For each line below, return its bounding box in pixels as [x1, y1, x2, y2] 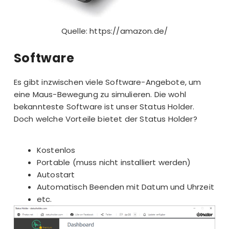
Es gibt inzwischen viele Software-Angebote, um [13, 76, 201, 87]
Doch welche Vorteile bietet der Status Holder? [13, 113, 197, 124]
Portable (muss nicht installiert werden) [37, 157, 191, 168]
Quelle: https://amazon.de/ [61, 26, 168, 37]
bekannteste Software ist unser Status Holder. [13, 101, 195, 112]
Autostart [37, 169, 75, 180]
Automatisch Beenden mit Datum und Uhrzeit [37, 181, 214, 193]
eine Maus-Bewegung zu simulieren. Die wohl [13, 88, 186, 100]
